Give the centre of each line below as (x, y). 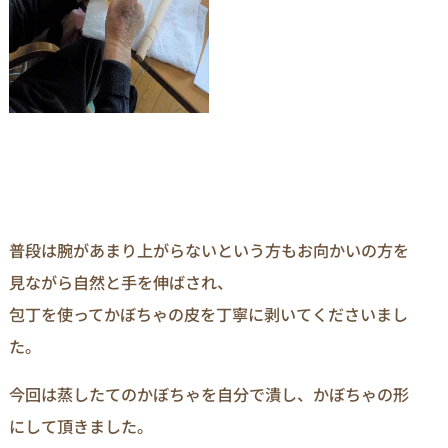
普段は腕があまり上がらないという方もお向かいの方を (209, 249)
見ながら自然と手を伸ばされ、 (121, 281)
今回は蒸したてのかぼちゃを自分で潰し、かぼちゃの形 (209, 394)
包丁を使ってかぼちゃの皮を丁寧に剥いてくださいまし (208, 313)
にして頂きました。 (81, 426)
